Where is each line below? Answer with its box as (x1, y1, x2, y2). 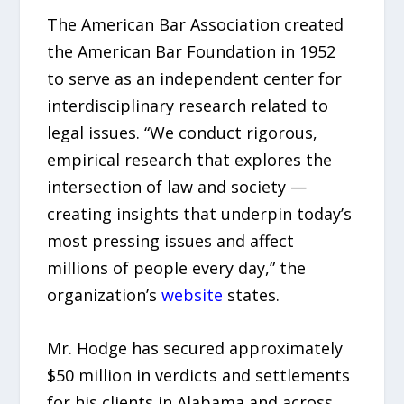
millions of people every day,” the (47, 257, 307, 280)
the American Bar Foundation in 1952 (47, 41, 336, 63)
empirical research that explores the (47, 149, 333, 171)
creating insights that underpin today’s (47, 203, 353, 225)
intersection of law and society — (47, 176, 308, 198)
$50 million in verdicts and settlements (47, 363, 351, 386)
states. (223, 284, 280, 307)
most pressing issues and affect (47, 230, 295, 252)
